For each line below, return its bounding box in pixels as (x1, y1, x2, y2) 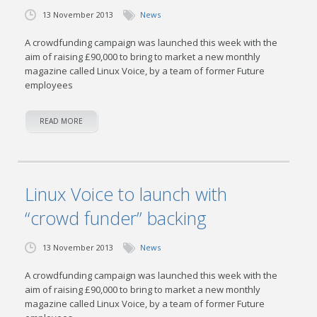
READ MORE (40, 116, 83, 126)
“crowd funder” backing (25, 206, 207, 230)
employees (25, 79, 74, 91)
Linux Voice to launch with (25, 182, 228, 206)
